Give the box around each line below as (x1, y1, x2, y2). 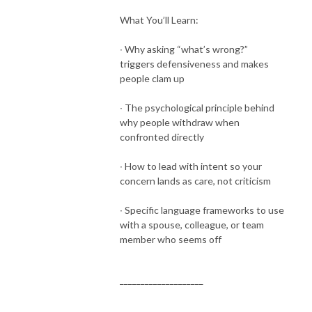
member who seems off (120, 233, 221, 245)
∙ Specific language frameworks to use (120, 203, 284, 216)
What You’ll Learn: (120, 13, 198, 26)
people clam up (120, 72, 185, 84)
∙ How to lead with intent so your (120, 159, 262, 172)
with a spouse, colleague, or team (120, 218, 264, 231)
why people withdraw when (120, 116, 240, 128)
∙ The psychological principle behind (120, 101, 274, 114)
